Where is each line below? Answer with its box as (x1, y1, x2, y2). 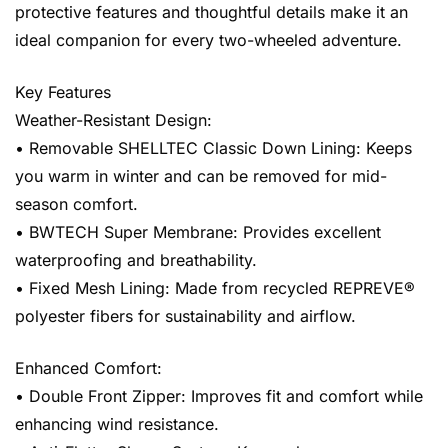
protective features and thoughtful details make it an (15, 2, 408, 22)
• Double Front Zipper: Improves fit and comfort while (15, 386, 423, 406)
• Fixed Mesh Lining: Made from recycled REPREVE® (15, 278, 415, 298)
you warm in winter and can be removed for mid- (15, 166, 387, 186)
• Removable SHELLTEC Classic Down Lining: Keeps (15, 138, 412, 158)
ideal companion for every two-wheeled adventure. (15, 30, 402, 50)
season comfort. (15, 194, 138, 214)
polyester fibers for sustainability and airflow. (15, 306, 356, 326)
